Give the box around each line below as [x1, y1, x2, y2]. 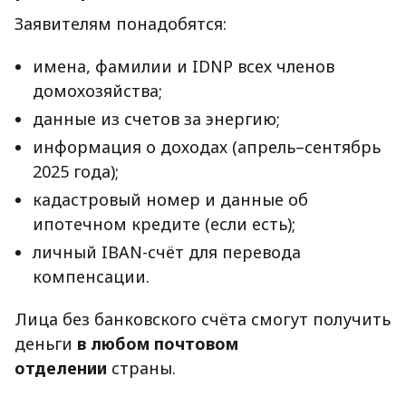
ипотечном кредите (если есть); [33, 212, 295, 235]
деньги [14, 332, 77, 354]
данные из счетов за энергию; [33, 107, 280, 130]
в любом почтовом [77, 332, 238, 354]
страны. [107, 356, 176, 379]
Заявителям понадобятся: [14, 12, 227, 34]
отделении [14, 356, 107, 379]
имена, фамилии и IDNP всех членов [33, 54, 334, 77]
